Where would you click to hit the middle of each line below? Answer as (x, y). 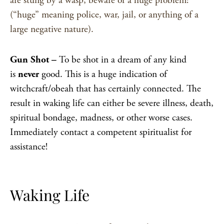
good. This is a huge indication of (104, 74)
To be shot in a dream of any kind (123, 60)
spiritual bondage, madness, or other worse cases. (101, 118)
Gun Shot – (34, 60)
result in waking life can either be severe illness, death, (112, 103)
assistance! (29, 147)
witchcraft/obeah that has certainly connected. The (105, 89)
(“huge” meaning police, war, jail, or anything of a (104, 15)
